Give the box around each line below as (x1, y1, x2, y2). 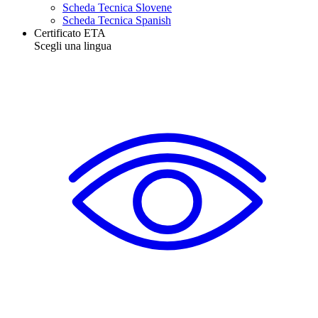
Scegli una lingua (34, 39, 111, 52)
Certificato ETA (34, 26, 106, 39)
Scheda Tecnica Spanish (62, 13, 171, 26)
